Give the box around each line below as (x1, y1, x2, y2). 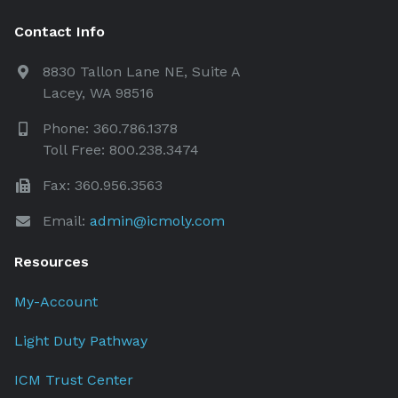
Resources (14, 253, 89, 270)
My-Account (14, 293, 98, 310)
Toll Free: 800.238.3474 (43, 141, 199, 158)
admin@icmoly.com (90, 212, 225, 229)
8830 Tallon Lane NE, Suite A (43, 63, 241, 80)
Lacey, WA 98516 (43, 84, 154, 101)
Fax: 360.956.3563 (43, 177, 163, 194)
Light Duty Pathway (14, 332, 147, 349)
